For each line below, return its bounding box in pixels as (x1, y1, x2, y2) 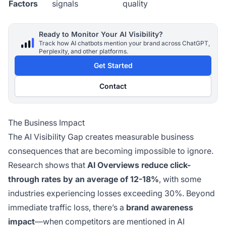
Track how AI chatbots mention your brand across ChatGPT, (39, 39, 210, 47)
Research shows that (8, 160, 87, 171)
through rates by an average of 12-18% (8, 174, 159, 185)
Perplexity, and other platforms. (39, 47, 128, 55)
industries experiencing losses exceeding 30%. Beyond (8, 188, 215, 199)
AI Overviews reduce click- (87, 160, 191, 171)
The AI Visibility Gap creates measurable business (8, 132, 194, 142)
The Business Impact (8, 118, 85, 128)
